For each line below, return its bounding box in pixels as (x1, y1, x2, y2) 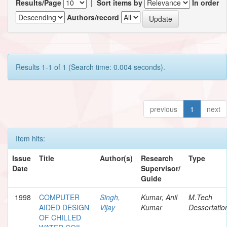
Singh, (100, 192, 120, 202)
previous (150, 103, 177, 114)
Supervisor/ (141, 163, 180, 173)
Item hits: (16, 133, 45, 143)
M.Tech (188, 192, 212, 202)
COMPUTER (39, 192, 80, 202)
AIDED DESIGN (39, 202, 89, 212)
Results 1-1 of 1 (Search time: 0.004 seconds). (16, 61, 165, 72)
